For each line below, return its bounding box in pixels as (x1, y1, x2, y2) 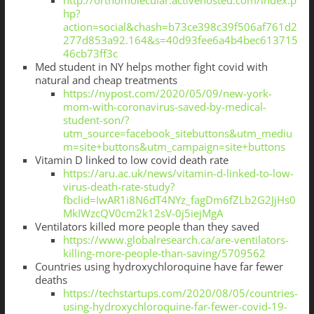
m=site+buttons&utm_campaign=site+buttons (62, 139, 285, 154)
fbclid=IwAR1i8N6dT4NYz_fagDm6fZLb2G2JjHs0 (62, 193, 296, 207)
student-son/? (62, 113, 129, 128)
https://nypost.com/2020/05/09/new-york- (62, 86, 272, 101)
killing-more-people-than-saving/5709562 (62, 246, 266, 261)
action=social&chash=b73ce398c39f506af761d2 (62, 20, 297, 34)
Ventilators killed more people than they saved (34, 219, 259, 234)
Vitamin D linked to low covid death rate (34, 153, 228, 168)
